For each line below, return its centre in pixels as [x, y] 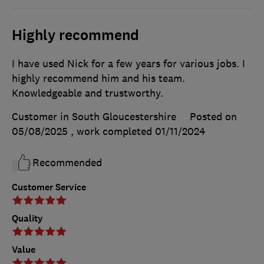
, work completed [113, 131]
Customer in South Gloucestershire [94, 116]
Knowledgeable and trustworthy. [88, 93]
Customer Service [49, 187]
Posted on [213, 116]
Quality [27, 218]
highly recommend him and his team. [98, 78]
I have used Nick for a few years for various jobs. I [128, 63]
